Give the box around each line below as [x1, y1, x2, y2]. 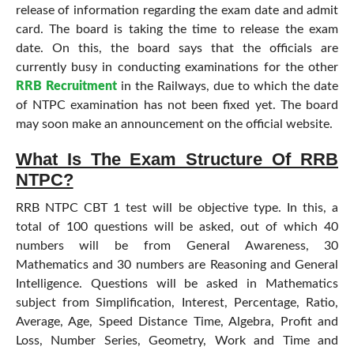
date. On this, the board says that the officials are [15, 42, 339, 55]
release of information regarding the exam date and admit [15, 4, 339, 17]
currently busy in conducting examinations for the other [15, 61, 339, 73]
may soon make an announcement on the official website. [15, 118, 333, 130]
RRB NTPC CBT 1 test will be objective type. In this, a [15, 201, 339, 214]
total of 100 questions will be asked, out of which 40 [15, 220, 339, 233]
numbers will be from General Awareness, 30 [15, 239, 339, 252]
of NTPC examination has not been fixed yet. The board [15, 99, 339, 111]
